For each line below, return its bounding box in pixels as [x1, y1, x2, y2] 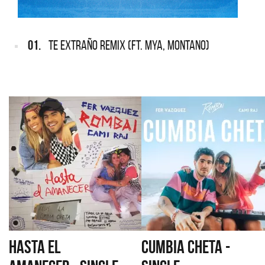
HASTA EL [9, 237, 61, 257]
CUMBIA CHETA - [141, 237, 230, 257]
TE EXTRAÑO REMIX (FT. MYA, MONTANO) [49, 38, 209, 53]
